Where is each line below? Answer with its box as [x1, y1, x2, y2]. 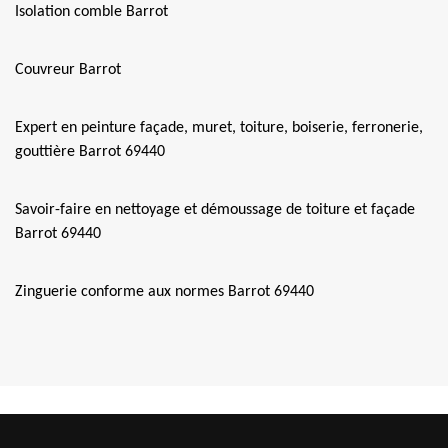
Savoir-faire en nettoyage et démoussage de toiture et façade [15, 202, 415, 218]
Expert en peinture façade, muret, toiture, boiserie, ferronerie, [15, 120, 423, 136]
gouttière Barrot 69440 [15, 144, 165, 160]
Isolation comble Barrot [15, 4, 168, 20]
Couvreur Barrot [15, 62, 121, 78]
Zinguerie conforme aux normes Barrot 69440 [15, 284, 314, 300]
